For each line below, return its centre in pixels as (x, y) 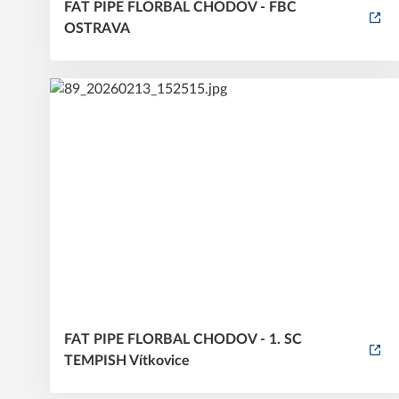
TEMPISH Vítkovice (127, 360)
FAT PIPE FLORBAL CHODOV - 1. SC (183, 339)
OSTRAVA (97, 28)
